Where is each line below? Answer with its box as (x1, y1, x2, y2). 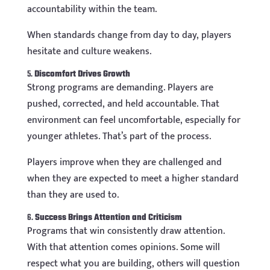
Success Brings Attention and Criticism (34, 211, 182, 225)
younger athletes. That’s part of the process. (27, 128, 211, 145)
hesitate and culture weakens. (27, 43, 151, 60)
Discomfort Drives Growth (34, 67, 130, 82)
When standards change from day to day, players (27, 27, 231, 44)
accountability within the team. (27, 1, 157, 18)
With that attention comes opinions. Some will (27, 239, 220, 256)
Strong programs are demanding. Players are (27, 80, 213, 96)
